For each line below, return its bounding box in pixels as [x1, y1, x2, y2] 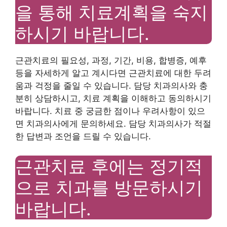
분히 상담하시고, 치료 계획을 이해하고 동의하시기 [15, 93, 211, 103]
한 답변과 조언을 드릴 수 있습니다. [15, 131, 151, 141]
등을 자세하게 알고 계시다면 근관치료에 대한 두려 [15, 67, 211, 78]
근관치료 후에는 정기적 [15, 156, 203, 177]
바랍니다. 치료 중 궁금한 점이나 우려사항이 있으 [15, 105, 205, 116]
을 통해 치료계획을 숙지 [15, 1, 208, 23]
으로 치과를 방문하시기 [15, 177, 203, 198]
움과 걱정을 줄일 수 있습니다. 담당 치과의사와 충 [15, 80, 208, 91]
